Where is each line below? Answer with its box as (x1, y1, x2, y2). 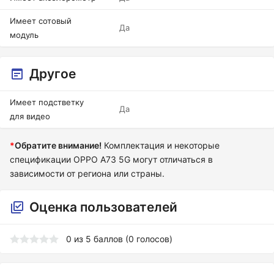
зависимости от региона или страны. (10, 168, 165, 179)
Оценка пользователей (29, 199, 177, 215)
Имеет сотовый (10, 16, 72, 26)
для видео (10, 111, 50, 121)
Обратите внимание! (15, 140, 102, 150)
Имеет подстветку (10, 97, 84, 107)
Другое (29, 66, 76, 81)
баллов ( (91, 234, 128, 244)
